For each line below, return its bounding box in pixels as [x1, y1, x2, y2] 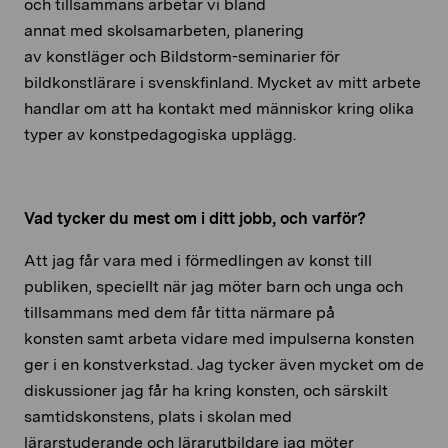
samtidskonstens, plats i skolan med [24, 407, 292, 427]
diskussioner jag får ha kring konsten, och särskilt [24, 381, 388, 401]
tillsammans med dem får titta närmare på [24, 303, 335, 323]
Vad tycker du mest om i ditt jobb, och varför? [24, 209, 366, 229]
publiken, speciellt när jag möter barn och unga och [24, 277, 403, 297]
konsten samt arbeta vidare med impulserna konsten [24, 329, 414, 349]
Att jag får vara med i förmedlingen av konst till [24, 251, 372, 271]
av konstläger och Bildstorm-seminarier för [24, 47, 340, 67]
